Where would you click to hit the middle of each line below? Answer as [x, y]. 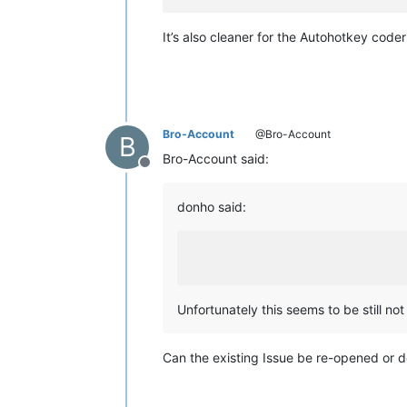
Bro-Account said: [216, 159]
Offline [166, 172]
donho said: [212, 207]
